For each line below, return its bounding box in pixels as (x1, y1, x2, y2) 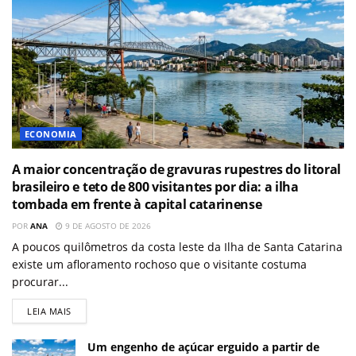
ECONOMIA (25, 128, 77, 141)
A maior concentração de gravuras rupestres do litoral (12, 161, 342, 179)
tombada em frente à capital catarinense (12, 195, 262, 214)
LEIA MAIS (27, 305, 72, 318)
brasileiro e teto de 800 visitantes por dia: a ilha (12, 178, 299, 196)
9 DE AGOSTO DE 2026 (63, 220, 151, 232)
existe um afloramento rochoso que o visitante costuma (12, 257, 307, 273)
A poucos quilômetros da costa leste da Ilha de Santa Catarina (12, 239, 342, 255)
